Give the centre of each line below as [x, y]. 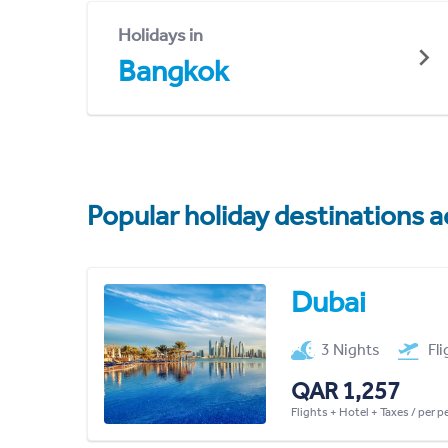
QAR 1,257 [345, 390]
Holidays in [160, 34]
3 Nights [351, 349]
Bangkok [173, 70]
